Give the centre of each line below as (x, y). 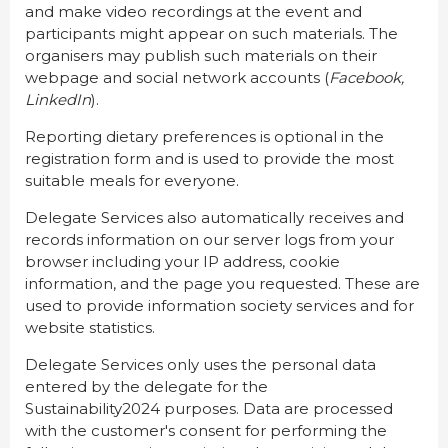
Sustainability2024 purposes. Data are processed (209, 409)
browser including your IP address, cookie (182, 262)
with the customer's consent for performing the (206, 431)
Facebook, (366, 78)
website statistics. (90, 328)
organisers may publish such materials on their (201, 56)
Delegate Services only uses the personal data (200, 365)
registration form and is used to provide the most (209, 159)
